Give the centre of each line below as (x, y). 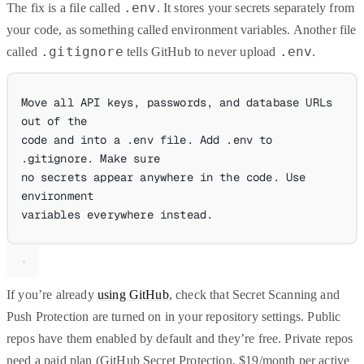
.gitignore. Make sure (90, 158)
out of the (54, 121)
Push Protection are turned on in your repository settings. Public (174, 317)
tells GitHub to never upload (201, 52)
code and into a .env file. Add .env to (147, 139)
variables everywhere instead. (117, 214)
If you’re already (52, 295)
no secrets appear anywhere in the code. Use (163, 177)
